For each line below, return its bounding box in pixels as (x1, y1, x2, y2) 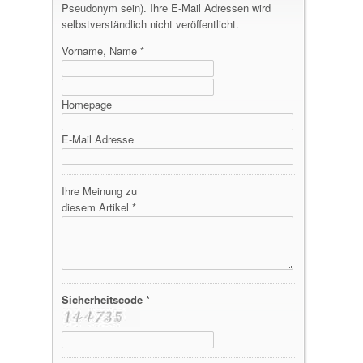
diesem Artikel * (62, 199, 136, 215)
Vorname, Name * (62, 43, 144, 58)
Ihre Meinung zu (62, 183, 137, 199)
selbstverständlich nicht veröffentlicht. (62, 16, 239, 32)
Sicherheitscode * (62, 292, 150, 307)
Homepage (62, 96, 112, 112)
